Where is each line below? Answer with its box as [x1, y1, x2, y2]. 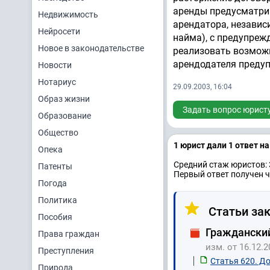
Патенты [38, 162, 72, 171]
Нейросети [38, 27, 80, 36]
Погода [38, 178, 67, 188]
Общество [38, 128, 78, 137]
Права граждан [38, 229, 99, 239]
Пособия [38, 212, 72, 222]
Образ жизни [38, 94, 90, 104]
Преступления [38, 246, 94, 256]
